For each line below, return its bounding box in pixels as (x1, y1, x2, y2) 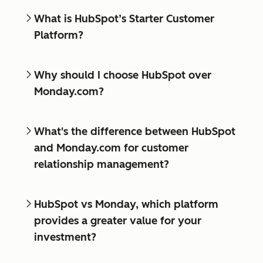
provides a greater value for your (34, 214, 201, 227)
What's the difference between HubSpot (34, 124, 235, 138)
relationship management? (34, 157, 169, 171)
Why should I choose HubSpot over (34, 68, 211, 82)
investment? (34, 230, 96, 244)
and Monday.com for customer (34, 141, 188, 154)
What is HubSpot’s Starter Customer (34, 12, 214, 25)
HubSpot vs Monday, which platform (34, 197, 218, 211)
